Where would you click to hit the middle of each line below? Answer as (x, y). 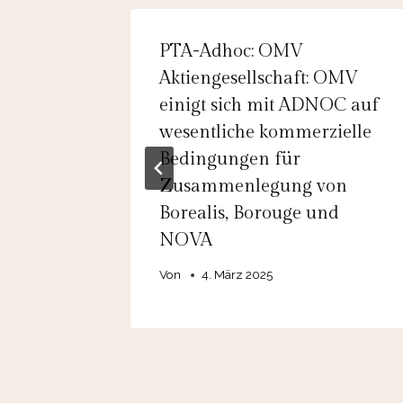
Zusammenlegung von (253, 186)
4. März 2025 (237, 275)
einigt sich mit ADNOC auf (269, 105)
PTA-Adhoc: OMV (231, 51)
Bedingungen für (230, 159)
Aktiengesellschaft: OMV (259, 78)
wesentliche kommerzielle (265, 132)
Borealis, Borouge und (249, 213)
